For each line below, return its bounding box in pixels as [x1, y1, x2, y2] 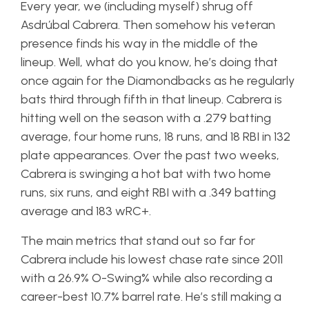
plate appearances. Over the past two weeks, [21, 147, 279, 163]
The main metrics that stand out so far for [21, 232, 255, 248]
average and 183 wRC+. [21, 203, 154, 219]
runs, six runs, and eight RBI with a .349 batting [21, 184, 276, 200]
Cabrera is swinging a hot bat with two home [21, 166, 271, 181]
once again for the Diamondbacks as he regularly [21, 72, 295, 88]
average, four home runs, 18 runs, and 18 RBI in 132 [21, 128, 290, 144]
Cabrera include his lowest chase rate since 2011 [21, 251, 283, 267]
